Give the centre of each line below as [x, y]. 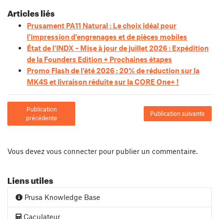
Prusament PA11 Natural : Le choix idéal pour [102, 26]
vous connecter [72, 151]
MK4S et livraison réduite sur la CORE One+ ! [103, 82]
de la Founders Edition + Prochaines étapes [99, 59]
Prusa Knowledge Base [61, 197]
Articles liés [31, 12]
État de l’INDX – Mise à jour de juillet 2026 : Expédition [118, 48]
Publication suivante [178, 114]
